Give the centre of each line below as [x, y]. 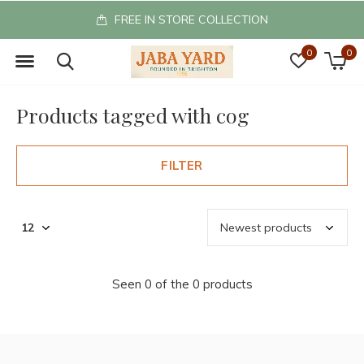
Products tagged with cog [133, 115]
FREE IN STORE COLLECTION [189, 19]
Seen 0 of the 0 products [182, 284]
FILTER [182, 165]
